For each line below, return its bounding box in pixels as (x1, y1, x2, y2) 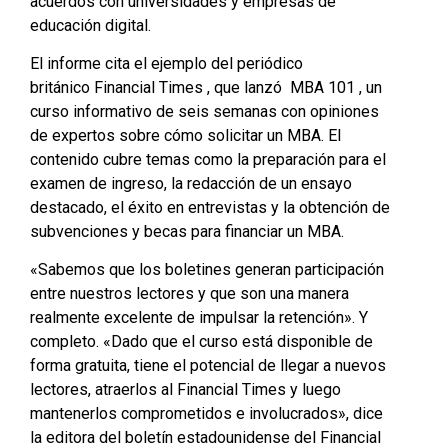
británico (30, 78, 94, 98)
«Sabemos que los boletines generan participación (30, 260, 384, 280)
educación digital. (30, 15, 151, 35)
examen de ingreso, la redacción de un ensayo (30, 174, 352, 194)
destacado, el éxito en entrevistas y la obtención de (30, 198, 390, 218)
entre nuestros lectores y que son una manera (30, 284, 349, 304)
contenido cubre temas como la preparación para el (30, 150, 386, 170)
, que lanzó (203, 78, 290, 98)
